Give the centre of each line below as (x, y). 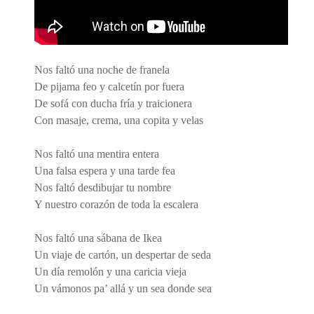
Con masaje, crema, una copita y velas (119, 120)
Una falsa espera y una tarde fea (105, 170)
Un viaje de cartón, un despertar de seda (123, 254)
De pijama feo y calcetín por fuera (109, 86)
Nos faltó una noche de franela (102, 69)
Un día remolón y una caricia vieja (110, 271)
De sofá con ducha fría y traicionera (113, 103)
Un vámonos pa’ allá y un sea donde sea (123, 288)
